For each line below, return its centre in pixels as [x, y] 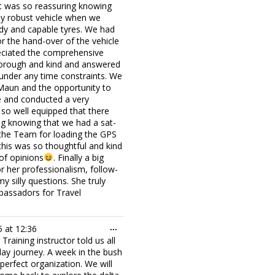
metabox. [134, 245]
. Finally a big [78, 157]
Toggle [130, 227]
